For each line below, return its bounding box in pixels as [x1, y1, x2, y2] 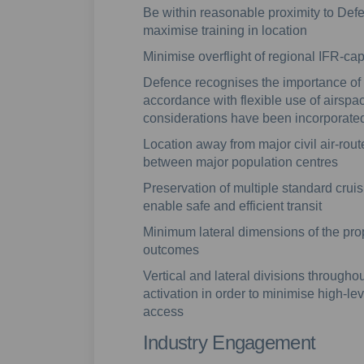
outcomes [142, 242, 199, 257]
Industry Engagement [142, 331, 316, 353]
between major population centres [142, 154, 338, 169]
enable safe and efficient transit [142, 198, 322, 213]
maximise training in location [142, 23, 307, 37]
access [142, 304, 184, 318]
